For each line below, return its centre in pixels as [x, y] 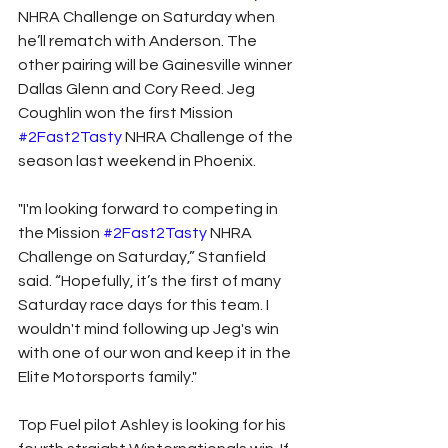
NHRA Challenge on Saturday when [148, 16]
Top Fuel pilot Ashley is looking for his [153, 424]
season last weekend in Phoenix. [137, 160]
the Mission [60, 232]
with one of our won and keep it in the [156, 352]
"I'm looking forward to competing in [149, 208]
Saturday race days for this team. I [145, 304]
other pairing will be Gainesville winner [156, 64]
